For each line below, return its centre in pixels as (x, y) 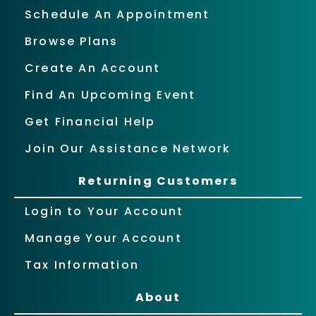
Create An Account (93, 68)
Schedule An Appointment (117, 14)
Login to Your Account (104, 211)
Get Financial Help (90, 122)
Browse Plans (72, 41)
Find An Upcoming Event (110, 95)
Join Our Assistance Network (128, 148)
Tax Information (82, 265)
